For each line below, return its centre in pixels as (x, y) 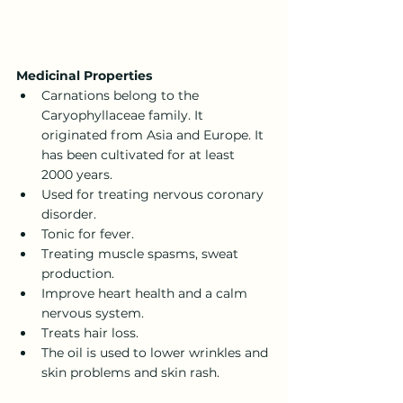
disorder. (69, 214)
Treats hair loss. (90, 332)
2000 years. (77, 174)
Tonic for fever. (88, 233)
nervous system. (93, 313)
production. (78, 273)
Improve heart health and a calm (146, 293)
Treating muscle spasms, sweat (142, 253)
